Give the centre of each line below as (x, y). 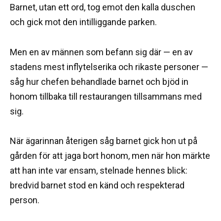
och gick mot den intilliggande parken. (83, 22)
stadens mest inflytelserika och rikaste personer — (109, 67)
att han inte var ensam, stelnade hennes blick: (99, 171)
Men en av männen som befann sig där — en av (101, 52)
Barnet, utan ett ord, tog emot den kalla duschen (103, 7)
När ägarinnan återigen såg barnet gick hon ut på (104, 141)
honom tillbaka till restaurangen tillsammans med (106, 96)
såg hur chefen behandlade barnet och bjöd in (99, 81)
